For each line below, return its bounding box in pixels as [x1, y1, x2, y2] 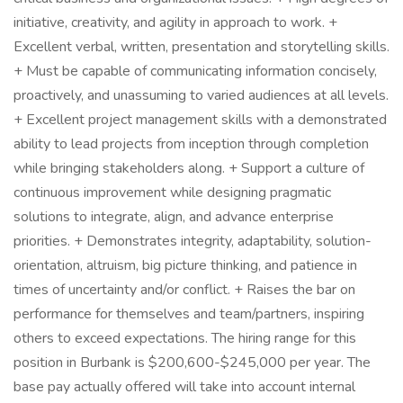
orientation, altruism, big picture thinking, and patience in [13, 255, 357, 275]
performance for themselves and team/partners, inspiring [13, 304, 364, 324]
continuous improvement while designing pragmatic [13, 183, 331, 202]
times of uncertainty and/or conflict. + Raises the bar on [13, 280, 355, 300]
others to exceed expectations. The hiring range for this [13, 328, 356, 348]
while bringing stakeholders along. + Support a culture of [13, 158, 364, 178]
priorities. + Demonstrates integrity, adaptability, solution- [13, 231, 372, 251]
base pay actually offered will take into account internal [13, 377, 355, 397]
